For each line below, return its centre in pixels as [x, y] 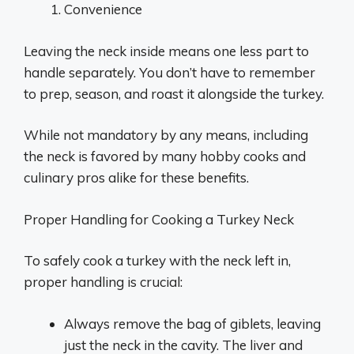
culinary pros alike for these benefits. [136, 177]
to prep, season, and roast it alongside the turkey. [174, 93]
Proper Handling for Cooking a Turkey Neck [159, 219]
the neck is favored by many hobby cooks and [165, 156]
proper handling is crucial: [103, 282]
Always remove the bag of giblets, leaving [192, 323]
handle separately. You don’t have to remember [169, 72]
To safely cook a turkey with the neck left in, [157, 260]
